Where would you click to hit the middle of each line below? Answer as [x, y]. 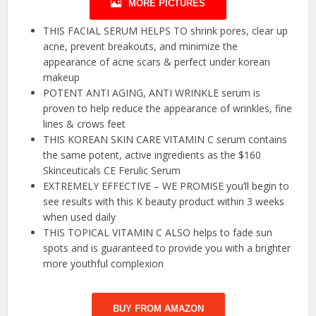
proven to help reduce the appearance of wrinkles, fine [168, 109]
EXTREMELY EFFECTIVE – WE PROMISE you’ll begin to [166, 186]
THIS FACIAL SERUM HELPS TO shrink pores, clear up [166, 31]
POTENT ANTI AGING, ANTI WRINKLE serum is [152, 93]
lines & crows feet [85, 124]
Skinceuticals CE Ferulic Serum [112, 171]
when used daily [80, 217]
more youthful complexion [104, 264]
